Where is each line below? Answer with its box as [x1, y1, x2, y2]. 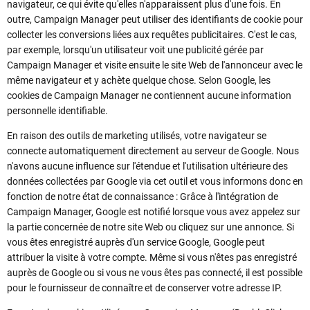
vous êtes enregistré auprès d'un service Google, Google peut [7, 237, 265, 248]
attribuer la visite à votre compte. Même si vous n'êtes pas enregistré [7, 252, 297, 264]
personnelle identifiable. [7, 105, 108, 117]
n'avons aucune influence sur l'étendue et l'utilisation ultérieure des [7, 161, 288, 172]
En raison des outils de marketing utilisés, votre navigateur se [7, 130, 266, 142]
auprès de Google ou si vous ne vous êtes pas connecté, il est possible [7, 267, 302, 279]
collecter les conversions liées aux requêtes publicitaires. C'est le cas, [7, 29, 297, 41]
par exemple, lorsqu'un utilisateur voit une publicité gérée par [7, 44, 264, 56]
